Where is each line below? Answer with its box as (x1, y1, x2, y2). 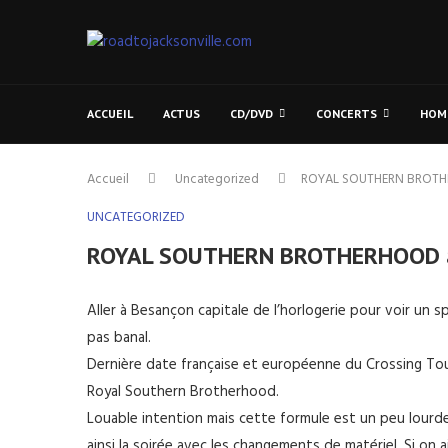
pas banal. (87, 326, 151, 350)
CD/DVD (230, 106, 273, 121)
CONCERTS (316, 106, 377, 121)
